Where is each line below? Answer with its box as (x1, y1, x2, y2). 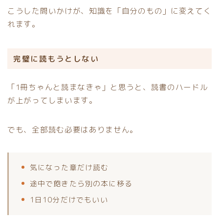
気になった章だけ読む (29, 162, 109, 173)
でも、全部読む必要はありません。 (7, 124, 138, 135)
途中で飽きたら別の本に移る (29, 178, 133, 189)
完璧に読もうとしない (13, 53, 99, 65)
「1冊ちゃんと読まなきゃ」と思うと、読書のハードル (7, 81, 208, 92)
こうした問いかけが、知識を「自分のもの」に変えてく (7, 5, 212, 17)
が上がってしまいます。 (7, 94, 97, 106)
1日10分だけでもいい (29, 194, 108, 205)
